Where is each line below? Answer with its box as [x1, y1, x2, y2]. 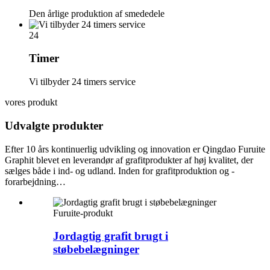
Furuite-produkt [53, 207, 113, 218]
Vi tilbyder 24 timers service [29, 77, 136, 87]
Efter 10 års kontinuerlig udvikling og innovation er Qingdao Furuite [5, 143, 265, 154]
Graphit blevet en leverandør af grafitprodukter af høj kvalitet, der [5, 154, 253, 165]
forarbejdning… [5, 176, 66, 187]
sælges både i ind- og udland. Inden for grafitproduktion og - [5, 165, 234, 176]
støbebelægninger [53, 243, 139, 256]
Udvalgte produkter [5, 119, 103, 132]
